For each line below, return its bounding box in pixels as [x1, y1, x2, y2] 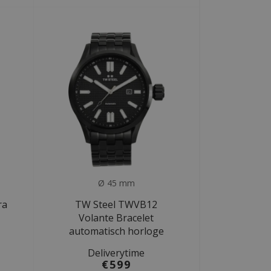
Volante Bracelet [79, 211, 154, 224]
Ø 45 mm [95, 177, 137, 189]
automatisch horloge [68, 224, 164, 238]
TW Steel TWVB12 [75, 197, 158, 211]
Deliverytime [88, 246, 145, 260]
